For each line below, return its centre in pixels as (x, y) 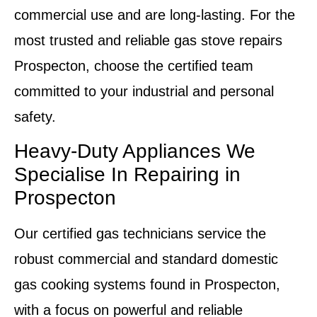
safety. (35, 116)
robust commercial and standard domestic (146, 259)
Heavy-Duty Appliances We (135, 151)
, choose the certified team (169, 65)
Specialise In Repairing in (127, 175)
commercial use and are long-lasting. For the (155, 15)
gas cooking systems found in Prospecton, (147, 285)
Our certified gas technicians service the (140, 234)
